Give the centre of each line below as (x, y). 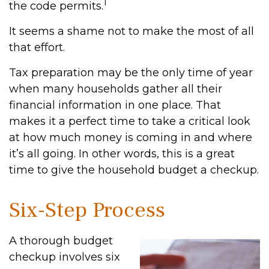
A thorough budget (61, 241)
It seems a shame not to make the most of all (131, 31)
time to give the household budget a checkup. (134, 170)
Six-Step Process (87, 210)
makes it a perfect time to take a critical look (130, 121)
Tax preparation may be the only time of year (131, 73)
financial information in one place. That (115, 105)
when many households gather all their (116, 89)
